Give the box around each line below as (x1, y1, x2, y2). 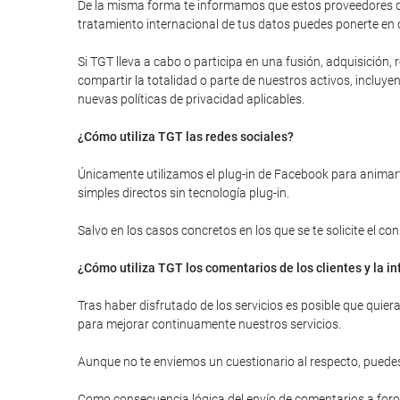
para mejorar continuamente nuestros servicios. (78, 317, 341, 331)
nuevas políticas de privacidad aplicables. (78, 92, 304, 106)
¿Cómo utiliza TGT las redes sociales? (78, 129, 294, 144)
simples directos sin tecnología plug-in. (78, 186, 289, 200)
